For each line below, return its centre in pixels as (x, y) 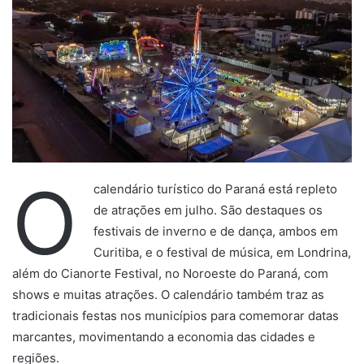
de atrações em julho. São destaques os (208, 210)
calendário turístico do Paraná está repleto (215, 188)
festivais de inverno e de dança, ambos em (216, 231)
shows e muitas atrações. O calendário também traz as (168, 294)
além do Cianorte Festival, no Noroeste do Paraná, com (170, 273)
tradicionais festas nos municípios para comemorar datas (175, 315)
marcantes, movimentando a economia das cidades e (164, 336)
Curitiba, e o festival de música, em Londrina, (222, 252)
